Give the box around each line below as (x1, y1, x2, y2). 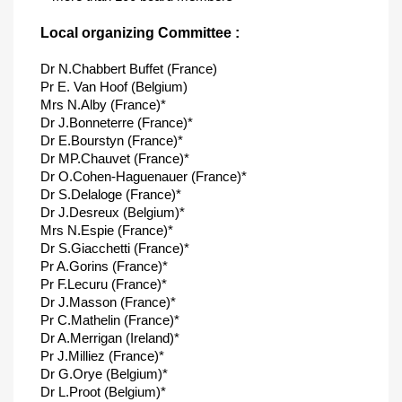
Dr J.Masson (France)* (40, 294, 176, 310)
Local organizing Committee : (40, 25, 240, 40)
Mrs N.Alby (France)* (40, 97, 166, 112)
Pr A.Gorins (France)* (40, 258, 168, 274)
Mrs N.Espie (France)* (40, 223, 173, 238)
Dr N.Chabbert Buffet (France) (40, 61, 217, 76)
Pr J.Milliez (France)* (40, 348, 164, 363)
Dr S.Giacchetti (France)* (40, 240, 189, 256)
